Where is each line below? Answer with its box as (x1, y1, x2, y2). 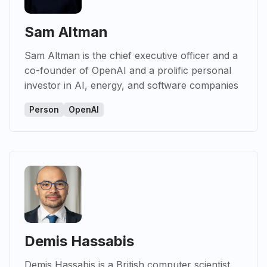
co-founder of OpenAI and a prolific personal (24, 64, 231, 77)
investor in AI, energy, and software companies (24, 79, 238, 92)
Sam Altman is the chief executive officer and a (24, 49, 238, 62)
